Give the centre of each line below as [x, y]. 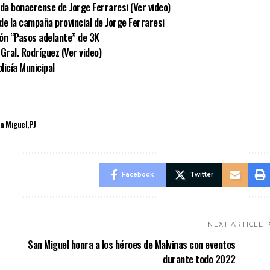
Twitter [201, 175]
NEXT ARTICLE [235, 224]
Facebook [137, 175]
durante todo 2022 [199, 259]
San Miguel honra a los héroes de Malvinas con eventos [132, 245]
